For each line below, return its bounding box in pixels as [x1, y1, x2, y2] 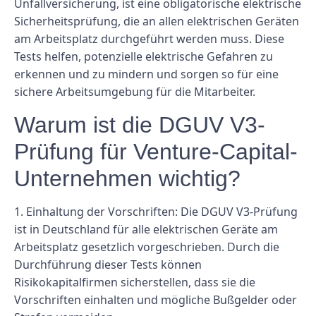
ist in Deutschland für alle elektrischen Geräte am [14, 221, 278, 237]
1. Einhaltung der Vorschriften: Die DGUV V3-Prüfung [14, 203, 298, 219]
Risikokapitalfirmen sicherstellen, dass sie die [14, 274, 255, 290]
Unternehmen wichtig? [14, 165, 241, 191]
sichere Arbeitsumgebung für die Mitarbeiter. [14, 84, 255, 100]
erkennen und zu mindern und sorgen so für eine [14, 66, 279, 83]
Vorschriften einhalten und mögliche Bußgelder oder [14, 291, 297, 308]
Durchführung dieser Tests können [14, 256, 202, 272]
